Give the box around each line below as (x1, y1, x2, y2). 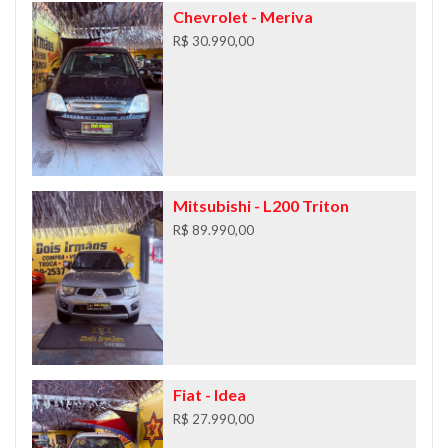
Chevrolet (172, 6, 248, 26)
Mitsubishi (172, 195, 251, 215)
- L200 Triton (250, 195, 349, 215)
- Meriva (247, 6, 313, 26)
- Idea (201, 384, 246, 404)
